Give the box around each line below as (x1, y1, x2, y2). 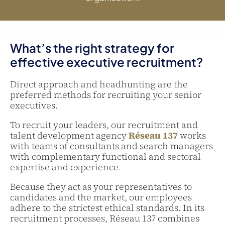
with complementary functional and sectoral (10, 150, 201, 163)
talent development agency (10, 129, 129, 142)
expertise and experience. (10, 161, 121, 173)
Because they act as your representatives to (10, 180, 192, 193)
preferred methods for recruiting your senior (10, 88, 201, 101)
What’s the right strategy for (10, 40, 174, 55)
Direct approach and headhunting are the (10, 78, 188, 90)
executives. (10, 99, 58, 111)
